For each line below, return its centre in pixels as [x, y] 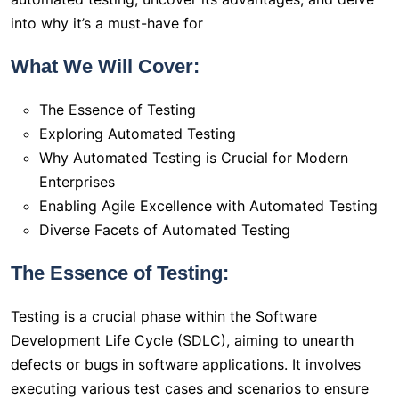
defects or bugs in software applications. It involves [186, 365]
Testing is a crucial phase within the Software [164, 317]
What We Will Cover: [105, 67]
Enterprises [77, 182]
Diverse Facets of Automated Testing [165, 230]
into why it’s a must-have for [107, 24]
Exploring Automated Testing [138, 134]
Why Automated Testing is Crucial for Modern [194, 158]
